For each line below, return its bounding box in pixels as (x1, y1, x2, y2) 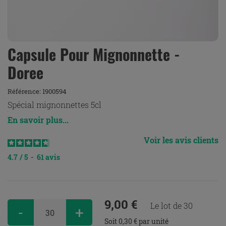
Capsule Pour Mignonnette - (8, 43, 180, 66)
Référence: (8, 87, 42, 96)
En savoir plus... (8, 115, 69, 125)
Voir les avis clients (144, 135, 218, 145)
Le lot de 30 (150, 200, 193, 211)
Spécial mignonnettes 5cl (8, 99, 101, 110)
